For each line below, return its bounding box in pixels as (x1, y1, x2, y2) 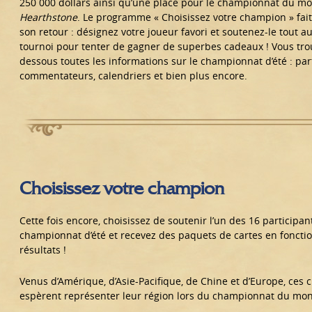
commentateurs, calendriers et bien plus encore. (19, 69, 247, 83)
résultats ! (19, 243, 66, 257)
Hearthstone (19, 10, 77, 24)
